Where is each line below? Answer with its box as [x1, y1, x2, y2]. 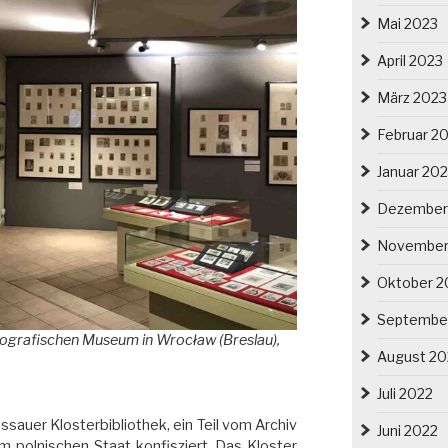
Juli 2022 [376, 384, 433, 402]
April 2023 [376, 51, 443, 69]
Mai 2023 [376, 14, 438, 32]
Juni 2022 [376, 421, 438, 439]
